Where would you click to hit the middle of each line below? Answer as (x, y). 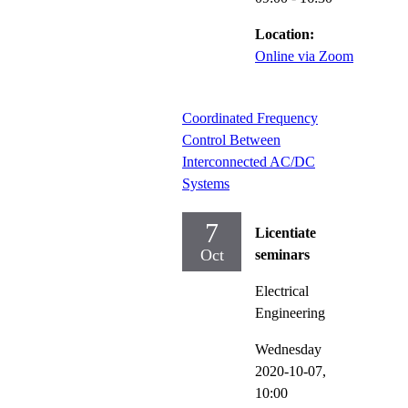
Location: (285, 34)
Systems (206, 183)
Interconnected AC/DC (249, 161)
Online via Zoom (304, 56)
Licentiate (286, 232)
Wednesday (288, 349)
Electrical (282, 291)
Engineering (290, 312)
